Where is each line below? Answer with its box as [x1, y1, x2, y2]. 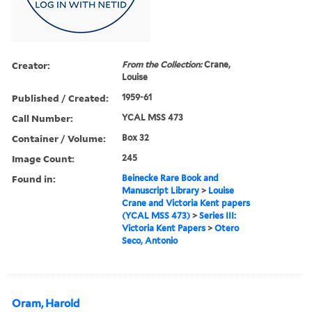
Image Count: [12, 151, 75, 165]
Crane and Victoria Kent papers [122, 197, 251, 208]
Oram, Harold [12, 297, 79, 310]
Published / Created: [12, 91, 109, 104]
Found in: [12, 171, 56, 185]
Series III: [199, 210, 237, 221]
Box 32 [122, 132, 150, 143]
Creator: [12, 58, 50, 72]
